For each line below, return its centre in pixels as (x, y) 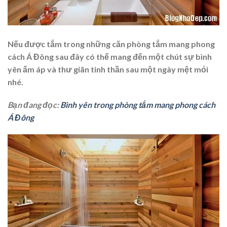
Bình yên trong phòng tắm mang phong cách (138, 105)
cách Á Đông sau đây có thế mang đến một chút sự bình (110, 56)
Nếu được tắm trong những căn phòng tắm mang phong (111, 44)
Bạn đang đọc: (34, 105)
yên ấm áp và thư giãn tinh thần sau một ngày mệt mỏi (108, 69)
